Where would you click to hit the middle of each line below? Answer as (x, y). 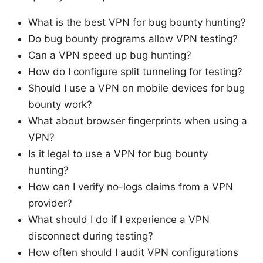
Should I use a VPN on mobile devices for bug (136, 88)
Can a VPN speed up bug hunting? (110, 55)
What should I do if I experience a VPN (119, 219)
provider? (50, 203)
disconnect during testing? (91, 236)
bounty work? (60, 104)
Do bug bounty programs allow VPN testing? (133, 38)
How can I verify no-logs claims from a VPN (131, 186)
